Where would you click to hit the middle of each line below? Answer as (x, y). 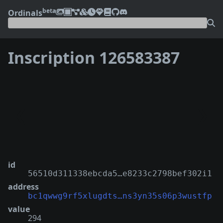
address (23, 186)
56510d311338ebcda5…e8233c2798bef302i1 (120, 173)
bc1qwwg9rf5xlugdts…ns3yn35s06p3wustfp (120, 196)
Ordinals (25, 13)
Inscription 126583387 (94, 58)
